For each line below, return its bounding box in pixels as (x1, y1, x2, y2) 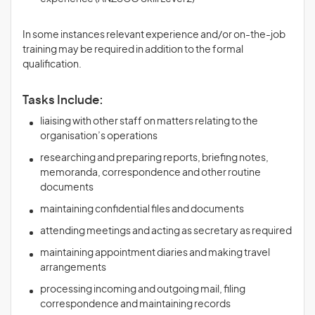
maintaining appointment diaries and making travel (40, 248, 270, 258)
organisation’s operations (40, 131, 157, 141)
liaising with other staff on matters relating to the (40, 117, 258, 127)
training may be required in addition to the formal (22, 45, 243, 55)
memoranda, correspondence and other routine (40, 168, 261, 178)
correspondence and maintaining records (40, 300, 231, 309)
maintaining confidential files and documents (40, 205, 244, 214)
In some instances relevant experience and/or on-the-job (22, 30, 285, 40)
